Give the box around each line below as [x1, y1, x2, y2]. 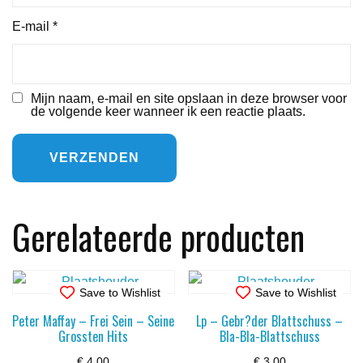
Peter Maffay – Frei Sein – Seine [12, 310, 175, 331]
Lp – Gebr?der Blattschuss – [196, 310, 344, 331]
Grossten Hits [58, 326, 129, 346]
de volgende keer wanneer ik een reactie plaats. [31, 104, 305, 118]
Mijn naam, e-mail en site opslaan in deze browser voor [31, 91, 347, 105]
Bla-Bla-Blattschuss [219, 326, 320, 346]
